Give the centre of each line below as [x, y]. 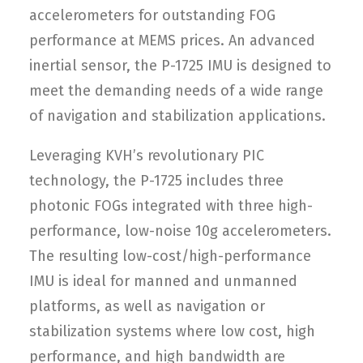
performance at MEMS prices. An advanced [172, 41]
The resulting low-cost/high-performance [170, 256]
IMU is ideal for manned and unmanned [163, 281]
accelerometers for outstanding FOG [152, 15]
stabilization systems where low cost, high [172, 331]
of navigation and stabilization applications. [177, 116]
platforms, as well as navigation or [147, 306]
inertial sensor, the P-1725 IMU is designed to [180, 66]
